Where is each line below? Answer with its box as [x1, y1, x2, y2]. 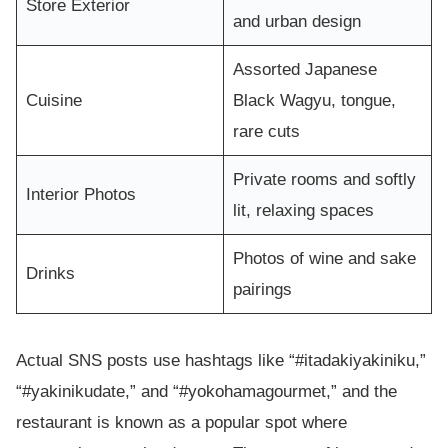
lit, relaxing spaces [232, 200, 374, 220]
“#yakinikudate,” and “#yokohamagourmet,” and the [16, 381, 397, 401]
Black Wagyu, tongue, [232, 90, 396, 110]
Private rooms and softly [232, 169, 416, 189]
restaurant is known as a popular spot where [16, 412, 347, 432]
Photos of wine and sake [232, 248, 416, 268]
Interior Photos [25, 184, 136, 204]
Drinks [25, 263, 75, 283]
